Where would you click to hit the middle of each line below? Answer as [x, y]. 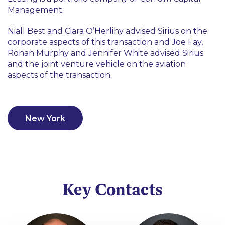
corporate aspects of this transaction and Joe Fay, [105, 42]
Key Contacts [113, 189]
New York [45, 118]
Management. [36, 10]
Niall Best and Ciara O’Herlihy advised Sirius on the [107, 31]
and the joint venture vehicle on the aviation [97, 64]
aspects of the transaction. [60, 75]
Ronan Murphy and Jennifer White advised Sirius [105, 53]
